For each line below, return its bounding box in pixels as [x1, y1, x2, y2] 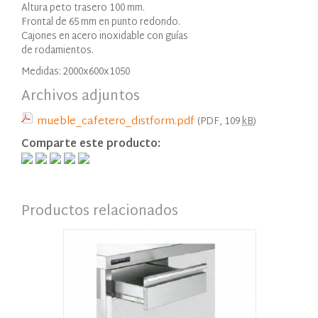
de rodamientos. [21, 41, 94, 60]
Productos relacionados [21, 199, 178, 224]
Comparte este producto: [21, 134, 160, 154]
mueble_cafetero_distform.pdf [37, 111, 194, 131]
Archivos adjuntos [21, 84, 140, 109]
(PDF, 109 [197, 112, 242, 131]
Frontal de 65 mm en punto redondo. [21, 13, 180, 31]
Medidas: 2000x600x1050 [21, 62, 130, 81]
